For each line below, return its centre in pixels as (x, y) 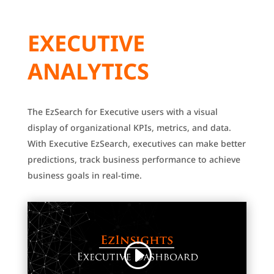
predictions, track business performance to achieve (134, 159)
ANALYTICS (88, 71)
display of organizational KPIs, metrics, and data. (129, 128)
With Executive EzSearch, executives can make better (136, 143)
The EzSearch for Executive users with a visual (122, 112)
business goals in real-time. (84, 175)
